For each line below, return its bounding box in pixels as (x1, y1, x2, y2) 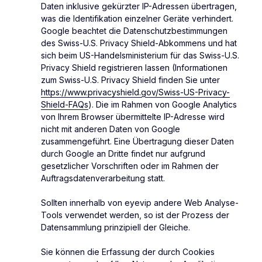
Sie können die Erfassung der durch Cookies (41, 247, 215, 257)
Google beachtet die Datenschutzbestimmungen (41, 26, 227, 36)
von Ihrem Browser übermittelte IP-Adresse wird (41, 112, 225, 122)
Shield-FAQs (41, 99, 88, 110)
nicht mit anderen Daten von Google (41, 124, 180, 135)
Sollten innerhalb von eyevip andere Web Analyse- (41, 198, 239, 208)
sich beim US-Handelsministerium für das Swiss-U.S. (41, 50, 239, 61)
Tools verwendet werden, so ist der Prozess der (41, 210, 229, 220)
